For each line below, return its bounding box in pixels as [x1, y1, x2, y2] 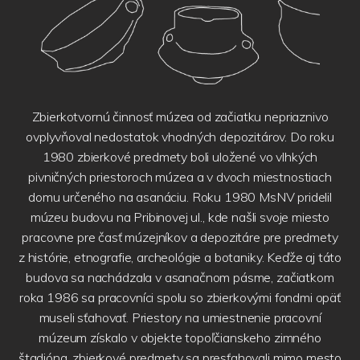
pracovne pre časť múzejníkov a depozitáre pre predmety [22, 228, 338, 245]
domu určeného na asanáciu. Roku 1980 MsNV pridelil [28, 188, 332, 205]
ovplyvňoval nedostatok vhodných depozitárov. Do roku [26, 128, 334, 145]
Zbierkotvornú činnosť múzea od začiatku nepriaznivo [31, 108, 329, 125]
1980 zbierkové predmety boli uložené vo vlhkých [42, 148, 318, 165]
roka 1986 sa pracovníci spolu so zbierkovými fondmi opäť [18, 288, 342, 305]
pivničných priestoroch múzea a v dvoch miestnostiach [28, 168, 332, 185]
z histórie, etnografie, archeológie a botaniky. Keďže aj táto [18, 248, 342, 265]
